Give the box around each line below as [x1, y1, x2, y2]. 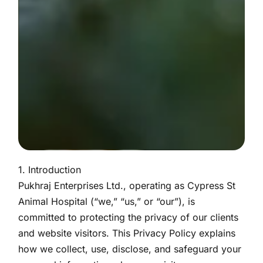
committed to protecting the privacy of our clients [18, 211, 239, 223]
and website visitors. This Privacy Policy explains [18, 227, 236, 239]
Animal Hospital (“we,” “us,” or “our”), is [18, 195, 195, 207]
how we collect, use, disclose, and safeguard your [18, 243, 242, 255]
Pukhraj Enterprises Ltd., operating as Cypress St [18, 180, 236, 191]
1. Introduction [18, 164, 82, 176]
